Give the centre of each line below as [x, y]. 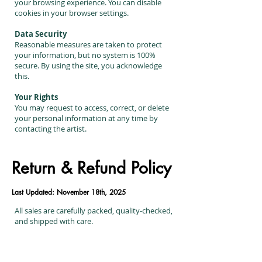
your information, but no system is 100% [85, 55]
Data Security [41, 34]
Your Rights [36, 97]
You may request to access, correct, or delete [92, 108]
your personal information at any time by [86, 118]
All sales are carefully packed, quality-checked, [94, 211]
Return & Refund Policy [92, 168]
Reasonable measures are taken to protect [88, 44]
